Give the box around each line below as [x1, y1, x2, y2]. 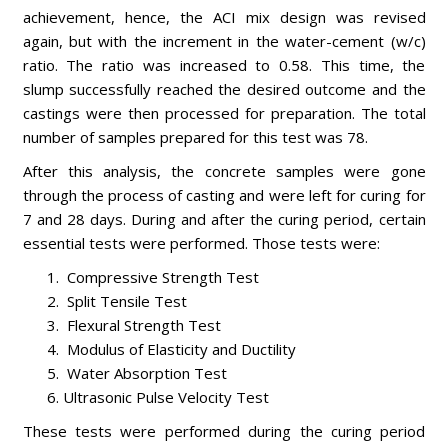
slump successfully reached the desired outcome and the [22, 79, 426, 99]
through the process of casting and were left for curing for [22, 185, 426, 205]
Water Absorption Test [62, 363, 227, 383]
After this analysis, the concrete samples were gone [22, 161, 426, 181]
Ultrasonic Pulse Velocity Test [62, 387, 281, 407]
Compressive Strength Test [62, 267, 259, 287]
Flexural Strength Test [62, 315, 221, 335]
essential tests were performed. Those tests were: [22, 233, 380, 253]
